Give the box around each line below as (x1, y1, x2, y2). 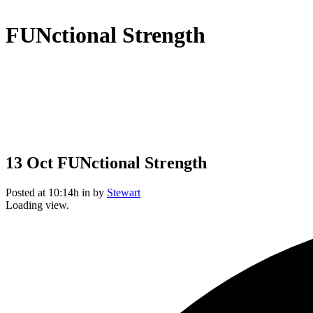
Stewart (107, 186, 140, 198)
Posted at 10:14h (6, 186, 79, 198)
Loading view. (6, 198, 69, 211)
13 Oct (6, 153, 53, 172)
